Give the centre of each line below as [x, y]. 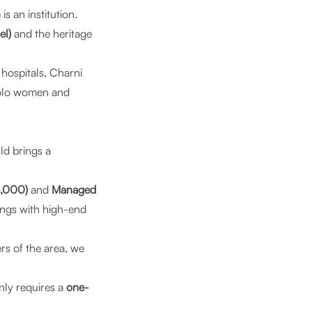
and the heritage [52, 33]
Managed [74, 189]
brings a [30, 150]
